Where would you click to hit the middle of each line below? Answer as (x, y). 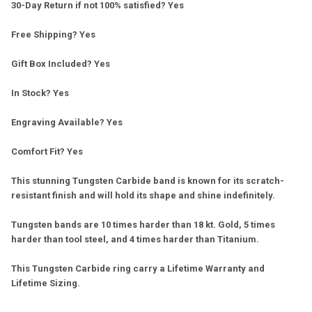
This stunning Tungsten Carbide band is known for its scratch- (148, 181)
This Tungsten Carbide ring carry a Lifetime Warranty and (138, 269)
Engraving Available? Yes (67, 123)
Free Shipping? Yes (53, 35)
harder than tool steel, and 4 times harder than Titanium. (135, 240)
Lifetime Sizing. (47, 283)
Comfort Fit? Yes (47, 152)
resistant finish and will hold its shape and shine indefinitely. (144, 196)
